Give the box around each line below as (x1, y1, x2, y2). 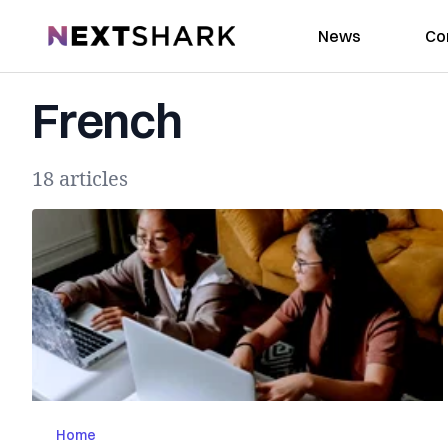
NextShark (47, 22, 128, 44)
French (32, 91, 182, 150)
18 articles (32, 165, 128, 192)
